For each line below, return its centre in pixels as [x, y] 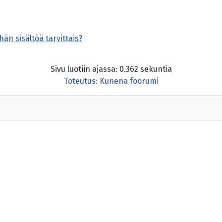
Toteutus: [81, 81]
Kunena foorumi [129, 81]
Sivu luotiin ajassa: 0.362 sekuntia [111, 69]
